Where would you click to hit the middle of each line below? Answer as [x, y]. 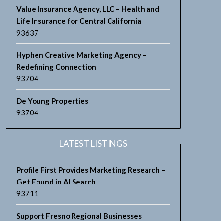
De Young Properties [52, 101]
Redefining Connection [56, 67]
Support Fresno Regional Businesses [79, 216]
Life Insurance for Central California [78, 21]
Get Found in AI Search [56, 182]
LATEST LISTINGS [93, 143]
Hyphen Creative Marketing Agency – [81, 55]
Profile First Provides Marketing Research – [91, 170]
